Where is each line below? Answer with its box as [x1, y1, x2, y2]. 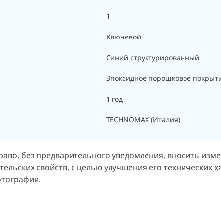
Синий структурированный [106, 53, 199, 62]
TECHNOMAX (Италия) [106, 115, 180, 124]
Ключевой [106, 32, 141, 41]
